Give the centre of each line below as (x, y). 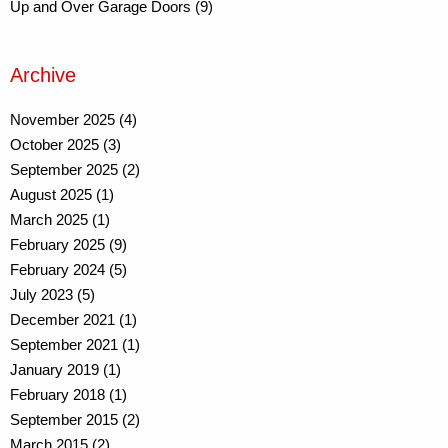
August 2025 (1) (62, 194)
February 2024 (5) (68, 269)
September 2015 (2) (75, 419)
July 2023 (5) (52, 294)
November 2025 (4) (73, 119)
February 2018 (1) (68, 394)
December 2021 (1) (73, 319)
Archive (43, 74)
